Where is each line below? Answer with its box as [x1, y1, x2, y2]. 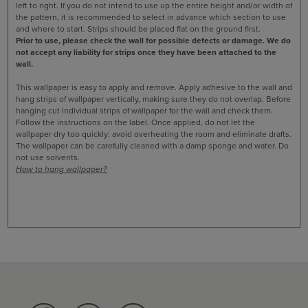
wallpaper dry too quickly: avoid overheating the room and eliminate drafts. [16, 129, 291, 140]
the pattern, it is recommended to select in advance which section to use [16, 12, 286, 23]
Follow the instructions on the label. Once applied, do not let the [16, 118, 255, 128]
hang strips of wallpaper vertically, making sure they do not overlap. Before [16, 94, 291, 104]
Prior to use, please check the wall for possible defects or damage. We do [16, 36, 291, 46]
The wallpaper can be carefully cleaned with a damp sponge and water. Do [16, 141, 289, 151]
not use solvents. [16, 153, 80, 163]
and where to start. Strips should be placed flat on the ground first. [16, 24, 261, 34]
